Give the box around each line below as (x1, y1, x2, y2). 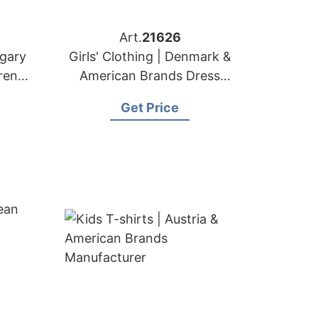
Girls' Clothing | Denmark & (68, 49, 231, 64)
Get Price (121, 100, 179, 115)
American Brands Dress (79, 68, 220, 83)
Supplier (126, 87, 174, 102)
